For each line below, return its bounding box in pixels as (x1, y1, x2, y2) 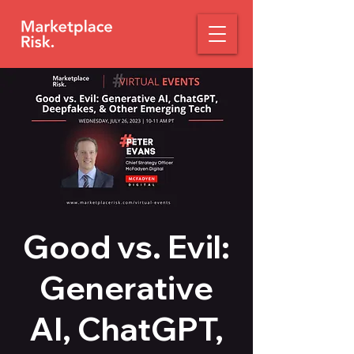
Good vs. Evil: (23, 227, 230, 266)
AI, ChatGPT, (29, 309, 224, 348)
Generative (40, 268, 213, 307)
